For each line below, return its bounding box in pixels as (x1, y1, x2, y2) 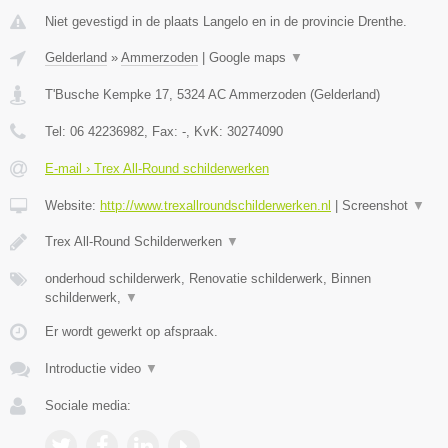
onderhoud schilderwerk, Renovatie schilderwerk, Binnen (45, 271, 371, 287)
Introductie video (45, 361, 145, 377)
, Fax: (144, 124, 182, 140)
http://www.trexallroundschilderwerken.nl (100, 198, 331, 214)
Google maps (209, 50, 290, 66)
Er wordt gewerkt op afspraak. (45, 324, 218, 340)
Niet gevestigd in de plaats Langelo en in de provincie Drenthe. (45, 14, 407, 30)
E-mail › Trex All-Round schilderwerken (45, 161, 269, 177)
